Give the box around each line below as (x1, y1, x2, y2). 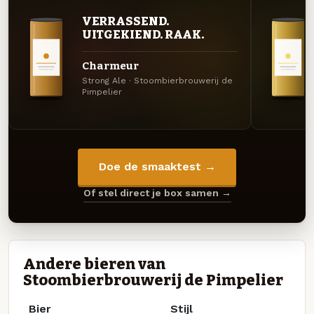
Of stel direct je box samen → (83, 187, 231, 199)
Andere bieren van (23, 254, 165, 273)
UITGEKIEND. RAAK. (81, 27, 205, 42)
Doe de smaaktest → (98, 160, 216, 174)
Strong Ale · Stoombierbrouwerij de (81, 76, 233, 86)
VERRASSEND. (81, 14, 169, 29)
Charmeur (81, 60, 139, 73)
